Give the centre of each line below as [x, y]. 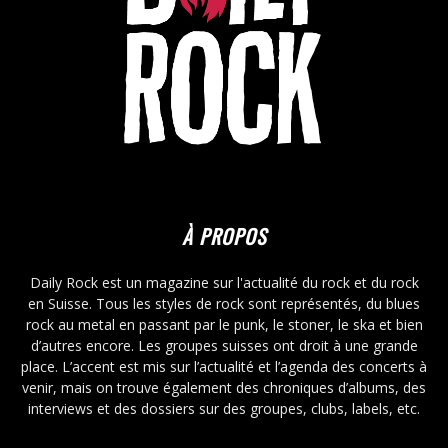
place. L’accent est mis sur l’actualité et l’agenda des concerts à [224, 367]
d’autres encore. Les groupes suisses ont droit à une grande [224, 346]
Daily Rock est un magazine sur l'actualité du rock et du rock [224, 283]
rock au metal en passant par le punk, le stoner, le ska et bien [224, 325]
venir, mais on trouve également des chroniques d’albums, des [224, 388]
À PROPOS [224, 236]
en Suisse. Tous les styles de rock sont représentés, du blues [224, 304]
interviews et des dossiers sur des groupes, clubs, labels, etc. [224, 409]
